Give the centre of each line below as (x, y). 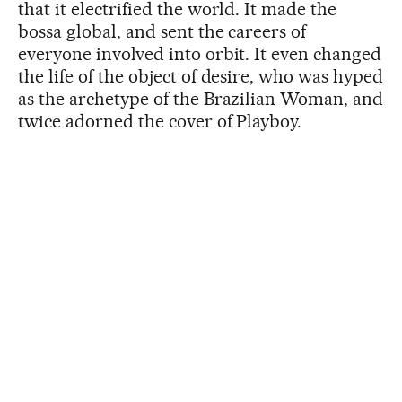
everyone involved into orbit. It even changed (200, 54)
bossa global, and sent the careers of (162, 31)
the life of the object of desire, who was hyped (201, 76)
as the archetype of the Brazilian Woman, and (201, 99)
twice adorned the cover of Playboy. (160, 121)
